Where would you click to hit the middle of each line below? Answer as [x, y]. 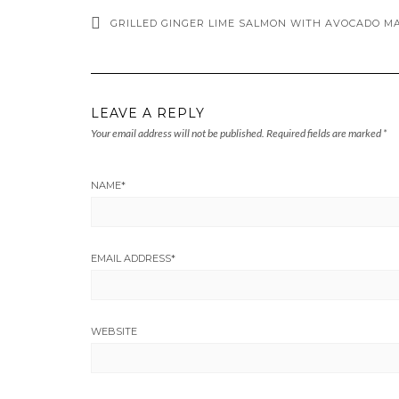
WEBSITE [114, 331]
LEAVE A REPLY [148, 113]
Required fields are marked [325, 133]
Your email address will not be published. [178, 133]
